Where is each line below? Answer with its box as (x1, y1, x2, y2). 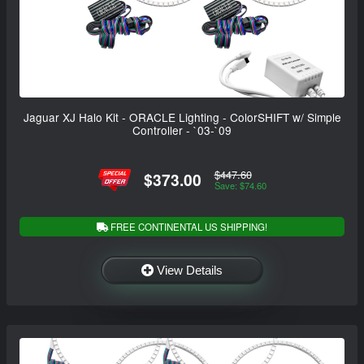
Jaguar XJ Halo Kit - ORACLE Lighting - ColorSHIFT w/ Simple (23, 108, 341, 125)
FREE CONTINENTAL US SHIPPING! (108, 219, 267, 233)
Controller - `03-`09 (132, 121, 232, 138)
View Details (157, 262, 223, 277)
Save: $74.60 (214, 179, 266, 193)
